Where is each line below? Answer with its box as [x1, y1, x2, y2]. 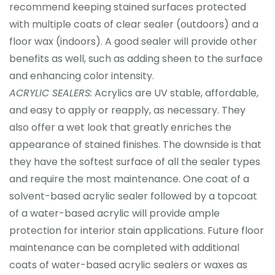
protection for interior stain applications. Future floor [9, 223, 264, 238]
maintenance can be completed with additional [9, 241, 239, 255]
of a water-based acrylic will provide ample [9, 206, 220, 220]
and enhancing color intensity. [9, 69, 154, 83]
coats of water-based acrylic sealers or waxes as [9, 258, 247, 272]
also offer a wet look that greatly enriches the [9, 120, 231, 134]
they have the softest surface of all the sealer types [9, 155, 260, 169]
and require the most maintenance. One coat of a [9, 172, 249, 186]
